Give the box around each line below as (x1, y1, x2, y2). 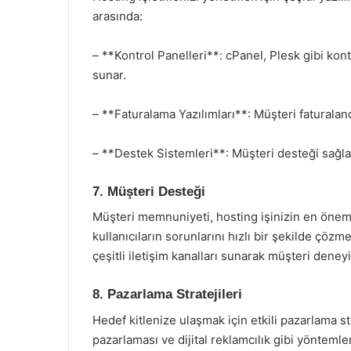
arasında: (92, 8, 143, 24)
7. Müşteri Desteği (92, 183, 205, 199)
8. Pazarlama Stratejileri (92, 287, 242, 302)
